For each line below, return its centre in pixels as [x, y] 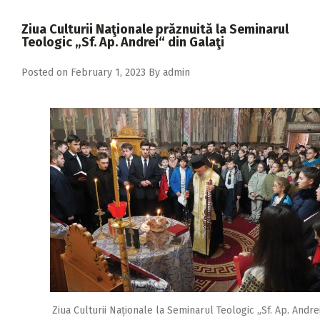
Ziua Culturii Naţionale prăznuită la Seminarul [155, 29]
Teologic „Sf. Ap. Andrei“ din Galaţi [123, 42]
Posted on [46, 72]
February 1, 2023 [108, 72]
